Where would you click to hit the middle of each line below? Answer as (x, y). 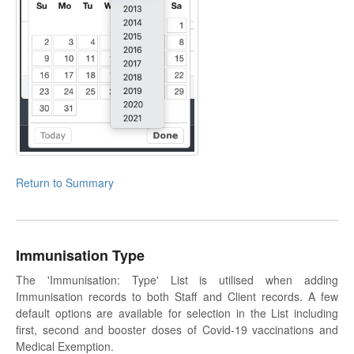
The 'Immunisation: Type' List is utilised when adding (177, 279)
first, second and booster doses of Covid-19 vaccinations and (177, 329)
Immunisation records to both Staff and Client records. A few (177, 296)
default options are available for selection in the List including (177, 313)
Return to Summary (65, 182)
